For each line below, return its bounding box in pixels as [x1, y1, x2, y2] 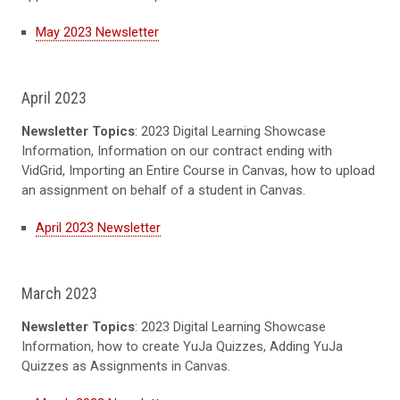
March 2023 [21, 284, 101, 304]
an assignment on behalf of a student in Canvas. [21, 182, 305, 199]
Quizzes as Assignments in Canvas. [21, 358, 230, 375]
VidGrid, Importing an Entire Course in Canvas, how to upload [21, 162, 375, 179]
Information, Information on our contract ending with [21, 143, 332, 160]
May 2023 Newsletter [36, 24, 159, 41]
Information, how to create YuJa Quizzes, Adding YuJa [21, 338, 343, 355]
